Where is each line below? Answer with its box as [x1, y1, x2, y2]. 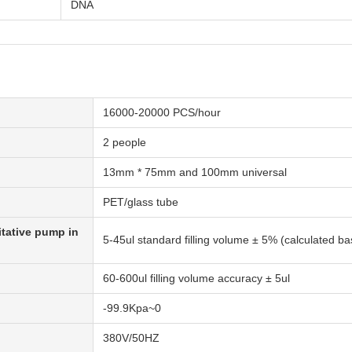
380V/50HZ [103, 332, 159, 345]
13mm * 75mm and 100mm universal [103, 166, 287, 179]
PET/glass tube [103, 196, 178, 209]
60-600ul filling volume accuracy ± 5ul [103, 272, 290, 285]
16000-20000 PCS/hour [103, 106, 221, 119]
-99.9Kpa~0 [103, 302, 161, 315]
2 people [103, 136, 146, 149]
